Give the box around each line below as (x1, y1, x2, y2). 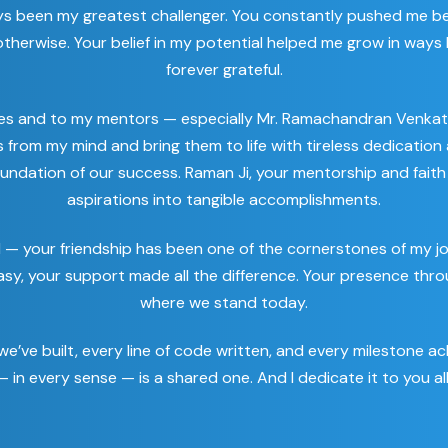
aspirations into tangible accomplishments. (67, 188, 381, 210)
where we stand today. (140, 291, 308, 313)
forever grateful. (165, 59, 283, 81)
